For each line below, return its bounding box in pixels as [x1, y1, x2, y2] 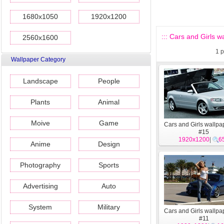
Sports [98, 161, 119, 169]
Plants [30, 98, 50, 106]
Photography [20, 161, 61, 169]
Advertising [23, 182, 58, 190]
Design [98, 140, 120, 148]
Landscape [23, 77, 58, 85]
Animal [98, 98, 120, 106]
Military [97, 203, 120, 211]
